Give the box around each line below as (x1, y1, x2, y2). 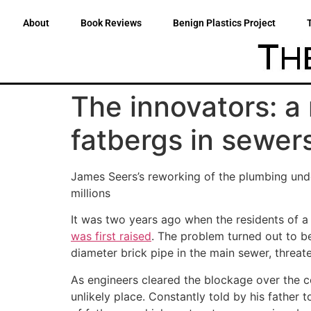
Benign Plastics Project (173, 17, 276, 28)
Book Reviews (81, 17, 142, 28)
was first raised (71, 229, 151, 244)
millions (71, 186, 110, 200)
